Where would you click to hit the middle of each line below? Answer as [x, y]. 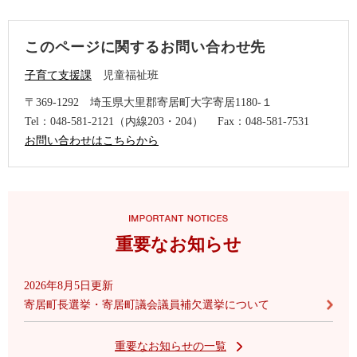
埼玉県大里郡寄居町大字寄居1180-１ [181, 103]
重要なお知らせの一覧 [171, 347]
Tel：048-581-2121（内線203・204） [114, 122]
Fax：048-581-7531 [263, 122]
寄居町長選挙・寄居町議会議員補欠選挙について [147, 305]
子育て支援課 [58, 76]
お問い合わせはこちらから [92, 141]
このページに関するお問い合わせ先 [145, 47]
